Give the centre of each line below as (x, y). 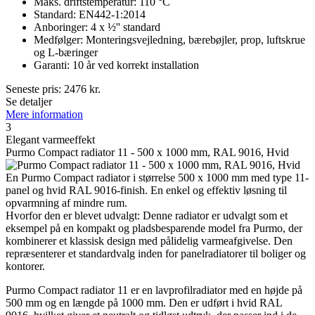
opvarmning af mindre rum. (66, 203)
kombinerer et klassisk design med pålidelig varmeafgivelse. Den (149, 241)
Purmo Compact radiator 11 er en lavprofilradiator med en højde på (154, 290)
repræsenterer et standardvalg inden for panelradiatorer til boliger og (156, 254)
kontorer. (25, 266)
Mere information (44, 115)
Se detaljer (29, 102)
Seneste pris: (35, 89)
